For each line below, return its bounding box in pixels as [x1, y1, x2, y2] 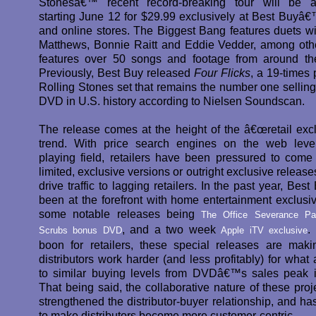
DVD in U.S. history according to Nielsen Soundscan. [39, 95, 305, 107]
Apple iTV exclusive [221, 225, 308, 236]
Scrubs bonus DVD [39, 225, 122, 236]
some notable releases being [39, 207, 201, 220]
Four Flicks [194, 66, 250, 79]
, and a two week [121, 223, 221, 236]
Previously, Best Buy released [39, 66, 194, 79]
